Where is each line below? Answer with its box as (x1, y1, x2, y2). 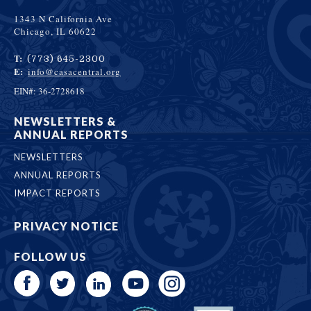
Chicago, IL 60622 (14, 24, 96, 37)
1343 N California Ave (14, 12, 112, 25)
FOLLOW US (14, 249, 87, 263)
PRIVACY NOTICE (14, 219, 119, 233)
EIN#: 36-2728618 (14, 84, 85, 97)
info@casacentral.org (28, 65, 121, 78)
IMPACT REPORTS (14, 187, 101, 199)
